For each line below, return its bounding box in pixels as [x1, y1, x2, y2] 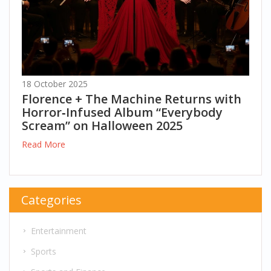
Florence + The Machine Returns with [22, 91, 241, 108]
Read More [22, 139, 65, 151]
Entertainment [31, 224, 87, 237]
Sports [31, 245, 56, 257]
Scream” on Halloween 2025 [22, 117, 183, 134]
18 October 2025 [22, 78, 88, 90]
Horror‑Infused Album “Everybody [22, 104, 223, 121]
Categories [21, 192, 82, 209]
